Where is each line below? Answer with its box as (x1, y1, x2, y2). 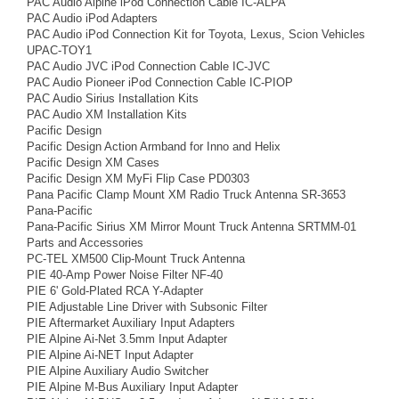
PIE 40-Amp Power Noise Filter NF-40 (27, 268, 223, 281)
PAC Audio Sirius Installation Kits (27, 92, 199, 105)
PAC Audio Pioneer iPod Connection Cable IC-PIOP (27, 76, 293, 89)
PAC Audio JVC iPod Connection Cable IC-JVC (27, 60, 270, 73)
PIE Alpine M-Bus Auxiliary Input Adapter (27, 380, 238, 394)
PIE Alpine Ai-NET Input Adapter (27, 348, 193, 362)
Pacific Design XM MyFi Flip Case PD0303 (27, 172, 249, 185)
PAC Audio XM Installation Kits (27, 108, 187, 121)
